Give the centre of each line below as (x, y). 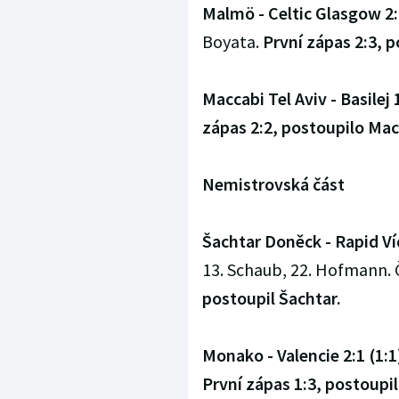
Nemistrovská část (273, 184)
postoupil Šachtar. (271, 298)
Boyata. (232, 42)
